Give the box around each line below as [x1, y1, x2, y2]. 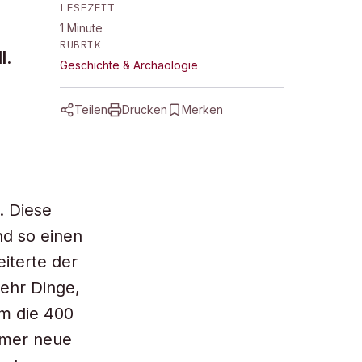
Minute [67, 21, 103, 35]
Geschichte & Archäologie [60, 58, 198, 72]
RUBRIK [60, 38, 102, 52]
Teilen [74, 103, 107, 116]
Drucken [122, 103, 167, 116]
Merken [182, 103, 223, 116]
